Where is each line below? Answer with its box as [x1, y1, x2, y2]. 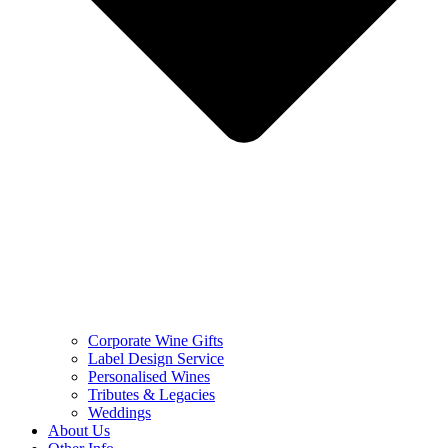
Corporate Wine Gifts [88, 331, 223, 349]
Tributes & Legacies [88, 385, 215, 403]
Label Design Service [88, 349, 224, 367]
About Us [48, 421, 110, 439]
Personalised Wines [88, 367, 210, 385]
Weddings [88, 403, 151, 421]
